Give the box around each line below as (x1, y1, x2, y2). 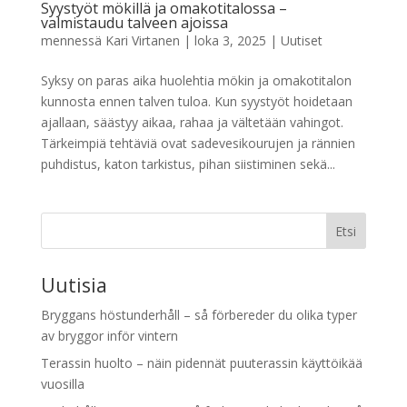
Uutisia (40, 272, 107, 298)
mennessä (40, 31, 105, 49)
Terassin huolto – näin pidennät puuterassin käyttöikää (40, 353, 362, 372)
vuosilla (40, 374, 84, 392)
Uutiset (280, 31, 323, 49)
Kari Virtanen (104, 31, 180, 49)
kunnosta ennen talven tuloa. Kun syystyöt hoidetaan (40, 92, 352, 110)
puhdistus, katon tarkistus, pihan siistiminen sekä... (40, 154, 335, 173)
